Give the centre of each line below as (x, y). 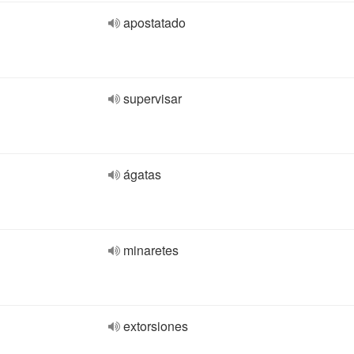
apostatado (154, 23)
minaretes (151, 250)
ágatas (142, 174)
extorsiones (156, 326)
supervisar (153, 98)
